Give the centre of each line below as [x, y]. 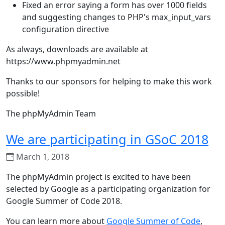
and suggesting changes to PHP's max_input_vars [117, 17]
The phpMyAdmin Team [51, 114]
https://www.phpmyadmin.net [63, 61]
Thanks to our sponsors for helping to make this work [109, 81]
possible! [23, 93]
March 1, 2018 [42, 157]
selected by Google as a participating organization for [108, 189]
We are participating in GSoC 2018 [107, 139]
